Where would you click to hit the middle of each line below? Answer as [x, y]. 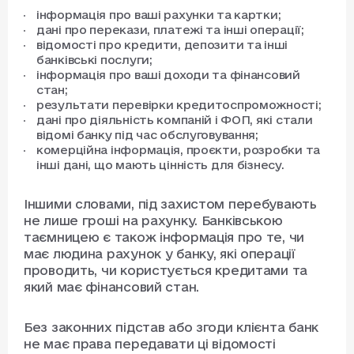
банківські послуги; [94, 60]
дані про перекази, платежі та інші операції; [170, 30]
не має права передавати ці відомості [150, 344]
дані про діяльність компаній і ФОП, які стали [175, 120]
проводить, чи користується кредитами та [166, 271]
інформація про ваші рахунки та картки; [159, 15]
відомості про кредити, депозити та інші [162, 45]
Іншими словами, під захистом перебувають [170, 204]
